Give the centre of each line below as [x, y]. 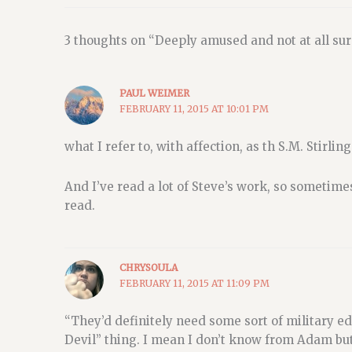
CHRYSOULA [148, 267]
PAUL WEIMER [154, 93]
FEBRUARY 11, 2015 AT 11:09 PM [194, 283]
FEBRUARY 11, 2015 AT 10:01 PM [194, 109]
